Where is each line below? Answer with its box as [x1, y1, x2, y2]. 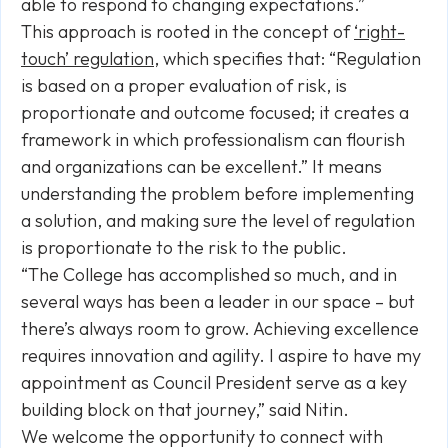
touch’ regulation [21, 47, 154, 70]
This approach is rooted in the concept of [21, 20, 354, 43]
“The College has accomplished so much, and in [21, 263, 397, 286]
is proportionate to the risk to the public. [21, 236, 347, 259]
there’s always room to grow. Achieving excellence [21, 317, 419, 340]
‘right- [354, 20, 405, 43]
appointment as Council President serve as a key [21, 371, 407, 394]
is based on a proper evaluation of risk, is [21, 74, 347, 97]
